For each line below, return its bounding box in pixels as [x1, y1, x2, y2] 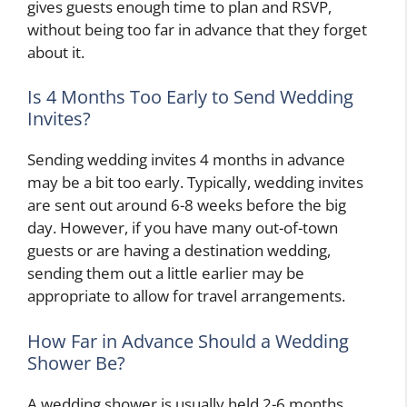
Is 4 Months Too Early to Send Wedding [27, 84, 353, 110]
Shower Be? [27, 350, 125, 375]
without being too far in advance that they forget [27, 18, 367, 40]
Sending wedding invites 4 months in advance [27, 149, 345, 171]
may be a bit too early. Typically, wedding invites [27, 172, 363, 194]
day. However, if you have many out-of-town [27, 217, 338, 239]
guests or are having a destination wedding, [27, 240, 331, 262]
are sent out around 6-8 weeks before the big [27, 194, 346, 216]
